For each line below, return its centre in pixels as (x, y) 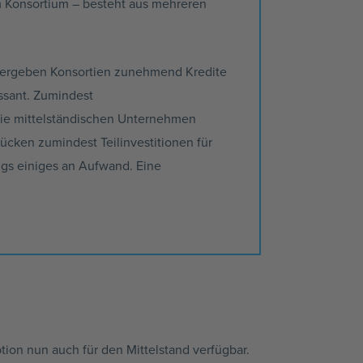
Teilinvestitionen (147, 141)
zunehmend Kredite (169, 71)
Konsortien (81, 71)
